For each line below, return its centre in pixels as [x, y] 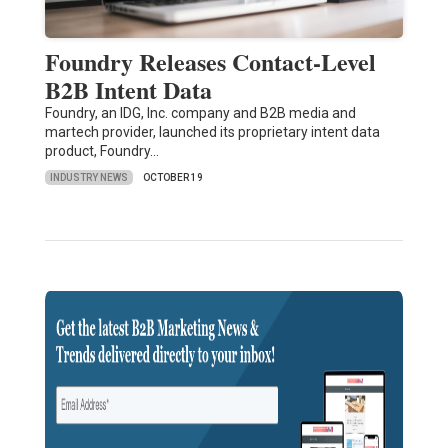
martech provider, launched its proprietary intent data [212, 132]
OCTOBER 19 [172, 178]
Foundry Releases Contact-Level [210, 62]
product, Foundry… [101, 151]
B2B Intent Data [128, 90]
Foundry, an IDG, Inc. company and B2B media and [200, 113]
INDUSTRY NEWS [88, 177]
